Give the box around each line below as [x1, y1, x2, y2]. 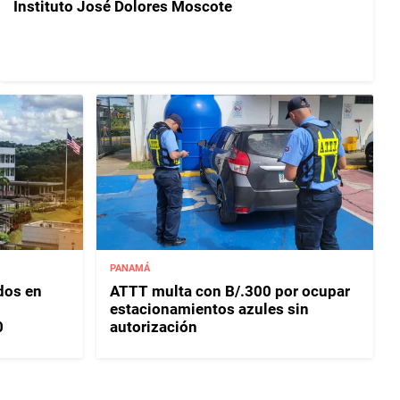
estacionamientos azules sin [110, 299, 310, 318]
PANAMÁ [110, 262, 151, 274]
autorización [110, 317, 198, 336]
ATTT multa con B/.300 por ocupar [110, 281, 351, 300]
